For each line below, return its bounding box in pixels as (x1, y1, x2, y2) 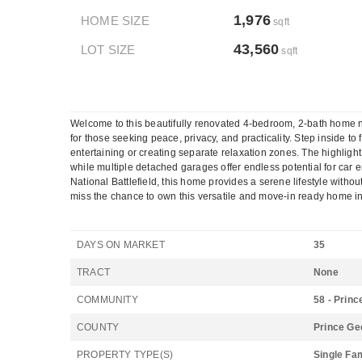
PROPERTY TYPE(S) (77, 349, 174, 360)
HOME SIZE (81, 14, 149, 27)
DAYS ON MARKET (77, 239, 165, 250)
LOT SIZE (81, 43, 136, 57)
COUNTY (77, 322, 120, 333)
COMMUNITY (77, 294, 138, 305)
